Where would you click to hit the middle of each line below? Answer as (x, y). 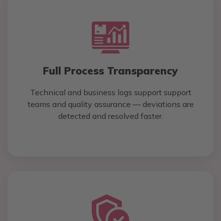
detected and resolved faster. (110, 116)
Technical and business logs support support (110, 92)
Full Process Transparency (110, 71)
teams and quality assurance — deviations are (110, 104)
